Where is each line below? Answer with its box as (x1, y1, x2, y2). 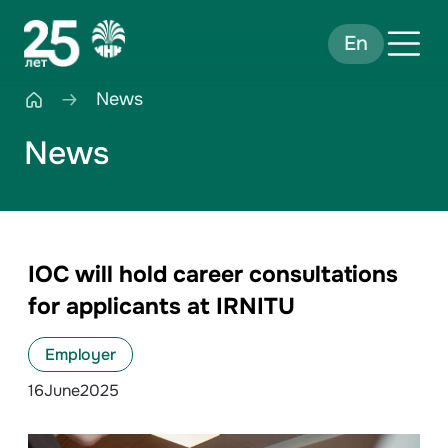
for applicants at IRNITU (28, 292, 295, 321)
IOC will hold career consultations (28, 260, 398, 289)
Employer (45, 344, 116, 365)
